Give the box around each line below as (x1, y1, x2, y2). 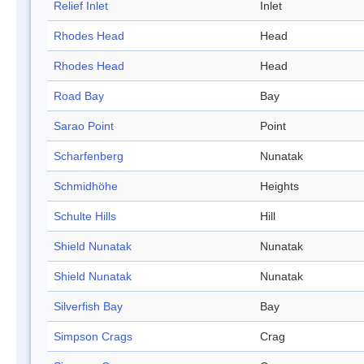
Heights (260, 180, 299, 193)
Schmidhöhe (54, 180, 118, 193)
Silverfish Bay (54, 300, 123, 314)
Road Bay (54, 89, 104, 103)
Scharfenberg (54, 149, 123, 163)
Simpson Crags (54, 330, 132, 344)
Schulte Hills (54, 210, 116, 223)
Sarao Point (54, 119, 114, 133)
